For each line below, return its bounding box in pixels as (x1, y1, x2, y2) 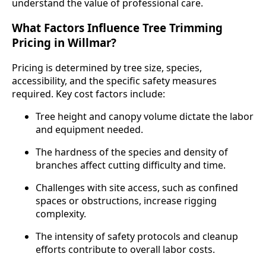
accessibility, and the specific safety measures (12, 74, 217, 88)
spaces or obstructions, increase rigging (36, 194, 217, 208)
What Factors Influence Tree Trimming (12, 20, 223, 36)
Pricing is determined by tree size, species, (12, 61, 202, 75)
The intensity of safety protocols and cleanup (36, 230, 238, 243)
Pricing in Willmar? (12, 35, 116, 50)
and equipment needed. (36, 123, 143, 137)
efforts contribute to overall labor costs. (36, 243, 215, 256)
